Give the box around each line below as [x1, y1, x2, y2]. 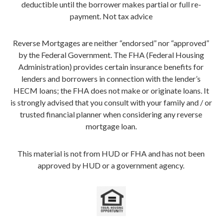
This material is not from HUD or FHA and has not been [17, 148, 205, 158]
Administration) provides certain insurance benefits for [18, 62, 204, 72]
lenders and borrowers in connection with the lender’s [21, 74, 201, 84]
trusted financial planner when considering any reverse [20, 110, 202, 119]
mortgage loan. [85, 121, 137, 131]
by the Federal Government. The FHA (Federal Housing [18, 50, 204, 60]
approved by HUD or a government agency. [38, 160, 184, 170]
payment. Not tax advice [69, 11, 153, 21]
